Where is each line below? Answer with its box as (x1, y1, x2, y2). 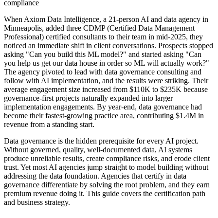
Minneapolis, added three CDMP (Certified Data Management (4, 24, 195, 33)
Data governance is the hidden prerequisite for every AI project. (4, 137, 199, 145)
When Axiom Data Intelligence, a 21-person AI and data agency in (4, 15, 208, 24)
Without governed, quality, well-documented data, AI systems (4, 145, 192, 154)
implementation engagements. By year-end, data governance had (4, 103, 202, 111)
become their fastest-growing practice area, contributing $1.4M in (4, 111, 204, 120)
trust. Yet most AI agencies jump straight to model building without (4, 163, 208, 172)
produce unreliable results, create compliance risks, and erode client (4, 154, 210, 163)
